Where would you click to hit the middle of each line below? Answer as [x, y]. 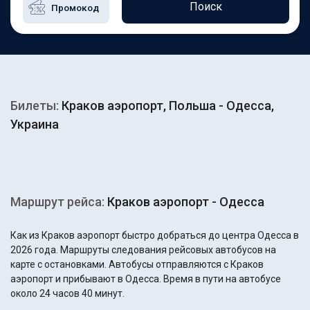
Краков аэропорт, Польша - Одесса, [166, 106]
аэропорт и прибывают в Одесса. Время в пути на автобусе [146, 279]
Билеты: [35, 106]
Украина [35, 124]
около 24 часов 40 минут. [67, 293]
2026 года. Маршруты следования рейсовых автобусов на [143, 250]
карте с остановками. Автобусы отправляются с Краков [137, 264]
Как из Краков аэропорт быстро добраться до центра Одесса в [155, 235]
